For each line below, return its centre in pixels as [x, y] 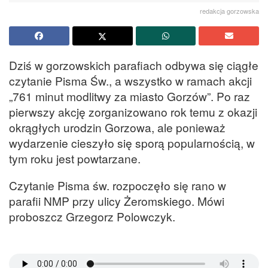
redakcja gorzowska [229, 10]
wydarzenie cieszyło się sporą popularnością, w [132, 142]
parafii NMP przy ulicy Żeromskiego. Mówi [117, 200]
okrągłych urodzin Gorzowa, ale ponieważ [117, 127]
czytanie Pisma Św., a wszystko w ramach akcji [130, 80]
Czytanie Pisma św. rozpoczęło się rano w [118, 185]
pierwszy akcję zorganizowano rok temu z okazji [133, 111]
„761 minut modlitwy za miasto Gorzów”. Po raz [130, 96]
